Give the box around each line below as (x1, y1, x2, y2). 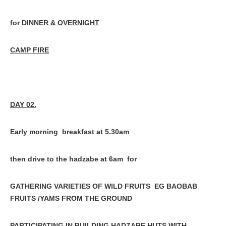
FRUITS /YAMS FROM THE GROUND (10, 194, 132, 202)
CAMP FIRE (10, 46, 49, 54)
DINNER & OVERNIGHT (22, 19, 99, 27)
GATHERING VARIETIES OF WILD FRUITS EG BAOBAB (10, 182, 197, 190)
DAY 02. (10, 100, 36, 108)
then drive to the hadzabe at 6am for (10, 155, 137, 163)
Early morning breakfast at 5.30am (10, 128, 129, 136)
